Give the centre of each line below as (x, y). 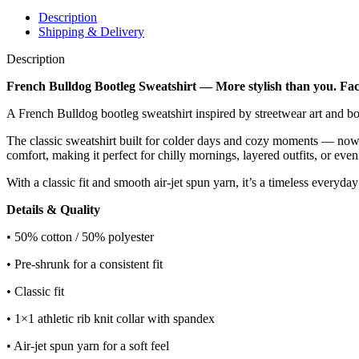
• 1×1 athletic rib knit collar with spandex (111, 318)
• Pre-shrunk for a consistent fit (85, 264)
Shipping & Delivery (91, 31)
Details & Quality (53, 209)
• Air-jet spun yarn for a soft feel (88, 345)
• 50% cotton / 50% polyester (80, 236)
